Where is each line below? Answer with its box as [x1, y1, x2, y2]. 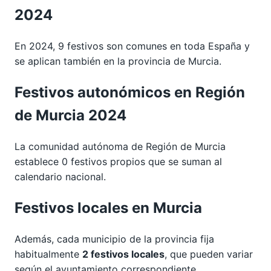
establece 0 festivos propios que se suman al [15, 155, 222, 168]
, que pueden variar [165, 247, 253, 260]
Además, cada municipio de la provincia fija [15, 232, 214, 245]
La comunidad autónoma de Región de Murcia [15, 140, 226, 152]
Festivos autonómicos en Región [15, 83, 245, 101]
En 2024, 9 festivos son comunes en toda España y [15, 39, 250, 52]
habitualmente [15, 247, 82, 260]
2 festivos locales [82, 247, 165, 260]
